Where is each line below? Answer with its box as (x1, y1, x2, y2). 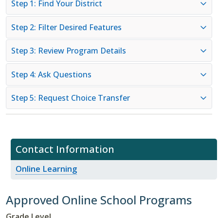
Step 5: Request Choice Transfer (11, 92, 130, 104)
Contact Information (16, 143, 114, 156)
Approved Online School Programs (6, 191, 192, 208)
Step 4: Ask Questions (11, 69, 91, 80)
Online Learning (16, 163, 77, 175)
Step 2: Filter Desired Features (11, 21, 122, 33)
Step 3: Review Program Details (11, 45, 126, 56)
